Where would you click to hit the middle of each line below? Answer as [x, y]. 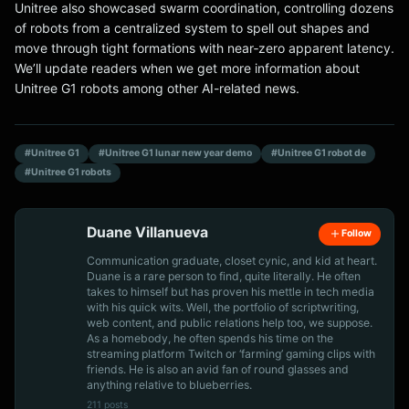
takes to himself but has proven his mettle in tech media [231, 292]
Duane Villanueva [147, 232]
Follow [356, 234]
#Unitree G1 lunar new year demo [175, 153]
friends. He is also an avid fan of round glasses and [218, 369]
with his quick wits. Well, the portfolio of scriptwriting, [223, 307]
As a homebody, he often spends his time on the [210, 338]
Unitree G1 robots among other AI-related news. [157, 88]
